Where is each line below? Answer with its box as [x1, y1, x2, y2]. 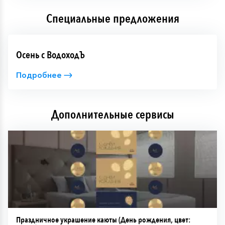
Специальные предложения [46, 10, 179, 27]
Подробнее [16, 70, 62, 80]
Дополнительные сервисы [51, 106, 174, 123]
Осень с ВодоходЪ [16, 48, 85, 62]
